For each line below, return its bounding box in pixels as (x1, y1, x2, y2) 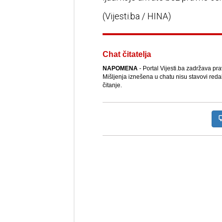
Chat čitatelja (102, 50, 151, 59)
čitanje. (102, 82, 122, 89)
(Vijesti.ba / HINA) (102, 11, 171, 22)
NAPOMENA (102, 65, 138, 72)
